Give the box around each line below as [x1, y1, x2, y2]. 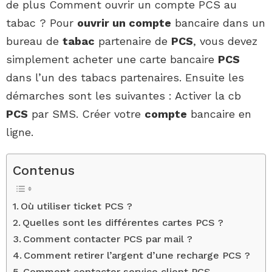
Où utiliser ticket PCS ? [21, 200, 133, 212]
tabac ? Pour [6, 16, 77, 30]
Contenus [13, 163, 75, 178]
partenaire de [95, 35, 171, 48]
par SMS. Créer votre [28, 107, 144, 121]
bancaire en [187, 107, 251, 121]
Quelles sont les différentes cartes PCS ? [22, 217, 224, 229]
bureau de [6, 35, 63, 48]
